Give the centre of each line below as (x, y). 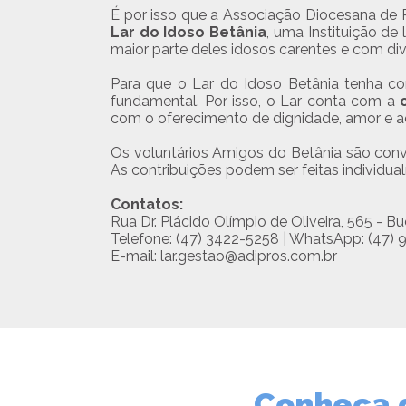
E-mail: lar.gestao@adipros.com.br (224, 256)
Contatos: (147, 204)
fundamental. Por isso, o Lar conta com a (256, 101)
